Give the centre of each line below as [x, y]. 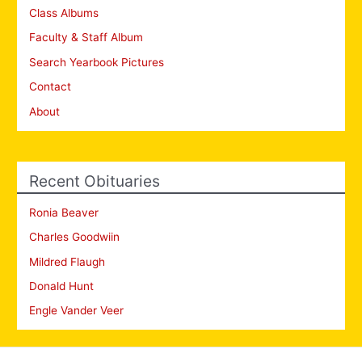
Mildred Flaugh [67, 261]
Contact [51, 87]
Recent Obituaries [95, 181]
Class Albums [64, 13]
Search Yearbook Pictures [97, 62]
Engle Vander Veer [77, 311]
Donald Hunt [62, 286]
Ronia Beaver [64, 212]
